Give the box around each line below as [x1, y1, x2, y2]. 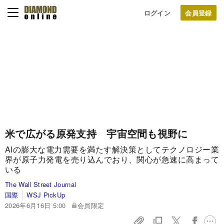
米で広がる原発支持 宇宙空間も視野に [5, 126, 188, 140]
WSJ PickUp [26, 190, 65, 199]
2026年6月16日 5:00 [5, 200, 66, 210]
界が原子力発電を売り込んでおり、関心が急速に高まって [5, 153, 219, 165]
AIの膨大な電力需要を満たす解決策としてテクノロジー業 [5, 143, 219, 155]
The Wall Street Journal [5, 179, 76, 189]
